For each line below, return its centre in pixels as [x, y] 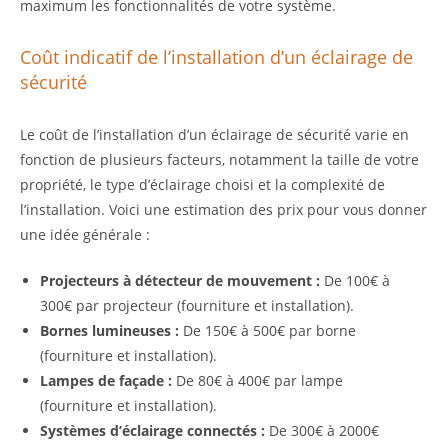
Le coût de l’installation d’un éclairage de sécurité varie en [214, 135]
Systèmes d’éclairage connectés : [152, 431]
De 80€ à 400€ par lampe [257, 381]
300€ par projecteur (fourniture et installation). [197, 306]
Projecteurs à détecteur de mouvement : [180, 281]
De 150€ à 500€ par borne [267, 331]
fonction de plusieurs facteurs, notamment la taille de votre [219, 160]
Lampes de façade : [106, 381]
